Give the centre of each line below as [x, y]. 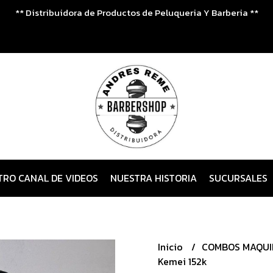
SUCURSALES [238, 178]
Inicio [172, 247]
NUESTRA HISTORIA [154, 178]
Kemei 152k [183, 261]
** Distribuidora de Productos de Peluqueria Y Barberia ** [136, 12]
